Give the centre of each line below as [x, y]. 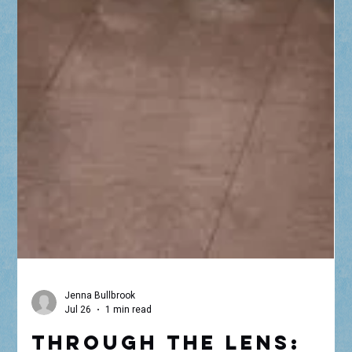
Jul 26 [78, 332]
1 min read [129, 332]
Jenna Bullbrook [100, 317]
